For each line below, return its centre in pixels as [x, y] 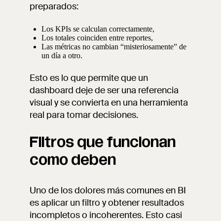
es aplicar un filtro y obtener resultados [107, 203]
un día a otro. [62, 55]
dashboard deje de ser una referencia [104, 90]
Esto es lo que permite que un [89, 78]
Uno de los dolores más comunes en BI [108, 190]
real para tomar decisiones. [84, 115]
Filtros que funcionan [103, 142]
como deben [73, 160]
